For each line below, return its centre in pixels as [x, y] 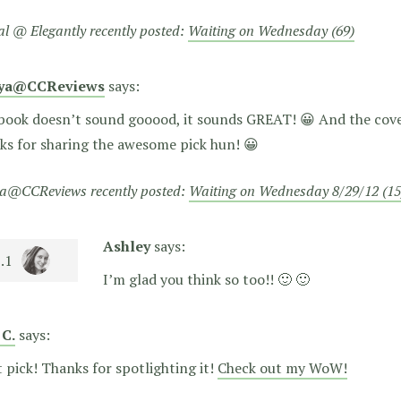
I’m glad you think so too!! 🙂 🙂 [206, 280]
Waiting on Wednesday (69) [271, 31]
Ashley [127, 247]
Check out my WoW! [282, 368]
